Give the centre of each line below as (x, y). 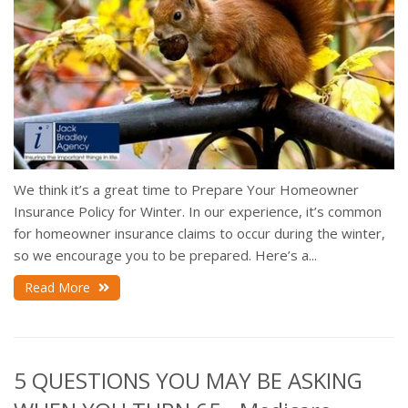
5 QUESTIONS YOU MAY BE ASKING (188, 380)
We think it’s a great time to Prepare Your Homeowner (186, 189)
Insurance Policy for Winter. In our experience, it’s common (198, 211)
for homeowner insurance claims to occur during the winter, (199, 233)
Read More (59, 287)
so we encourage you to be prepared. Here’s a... (165, 255)
